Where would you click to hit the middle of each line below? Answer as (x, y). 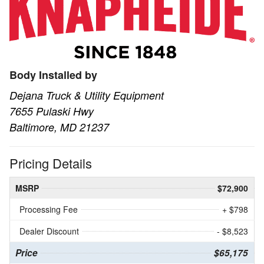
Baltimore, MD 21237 (59, 127)
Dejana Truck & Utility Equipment (87, 95)
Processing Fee (49, 209)
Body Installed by (53, 75)
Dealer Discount (49, 231)
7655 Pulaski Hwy (52, 111)
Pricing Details (51, 163)
